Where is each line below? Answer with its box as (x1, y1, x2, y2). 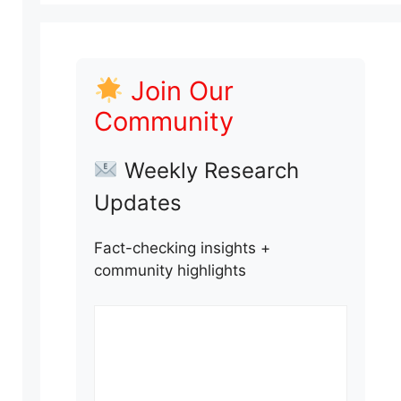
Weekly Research (118, 158, 300, 183)
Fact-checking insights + (93, 239, 270, 257)
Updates (93, 190, 182, 216)
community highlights (93, 261, 246, 279)
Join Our (123, 75, 234, 107)
